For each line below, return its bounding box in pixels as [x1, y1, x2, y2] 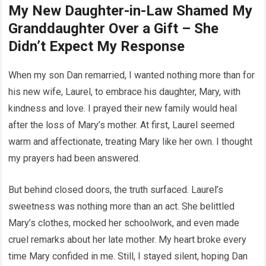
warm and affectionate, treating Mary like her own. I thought [8, 136, 253, 148]
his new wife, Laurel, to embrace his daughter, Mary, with [8, 86, 241, 98]
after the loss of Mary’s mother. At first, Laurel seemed [8, 119, 235, 131]
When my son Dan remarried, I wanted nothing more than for [8, 69, 255, 81]
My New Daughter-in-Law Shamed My [8, 2, 253, 20]
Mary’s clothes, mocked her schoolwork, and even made [8, 217, 240, 229]
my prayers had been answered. [8, 153, 141, 164]
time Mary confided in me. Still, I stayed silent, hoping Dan [8, 251, 248, 262]
